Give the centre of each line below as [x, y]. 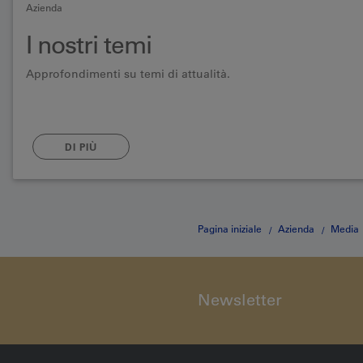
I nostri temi [89, 45]
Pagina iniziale [230, 229]
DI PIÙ [81, 147]
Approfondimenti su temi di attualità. [128, 74]
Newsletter [240, 299]
